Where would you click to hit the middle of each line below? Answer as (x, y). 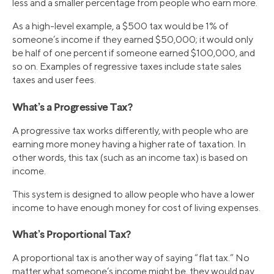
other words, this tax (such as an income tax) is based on (130, 157)
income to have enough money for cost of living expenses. (136, 207)
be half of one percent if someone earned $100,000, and (134, 53)
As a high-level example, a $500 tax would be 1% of (120, 26)
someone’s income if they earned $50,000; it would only (133, 40)
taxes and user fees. (54, 80)
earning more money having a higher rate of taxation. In (129, 144)
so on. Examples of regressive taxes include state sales (127, 67)
